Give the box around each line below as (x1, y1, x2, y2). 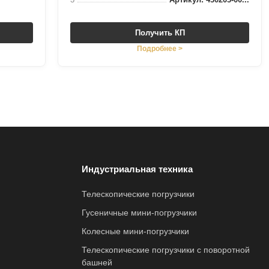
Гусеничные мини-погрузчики (82, 208, 197, 217)
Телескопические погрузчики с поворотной (82, 245, 250, 255)
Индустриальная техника (82, 164, 193, 174)
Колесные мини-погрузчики (82, 226, 189, 236)
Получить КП (134, 28, 185, 37)
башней (82, 258, 112, 267)
